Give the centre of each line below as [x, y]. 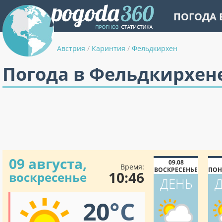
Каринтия [109, 48]
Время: [132, 167]
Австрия [71, 48]
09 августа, [48, 164]
